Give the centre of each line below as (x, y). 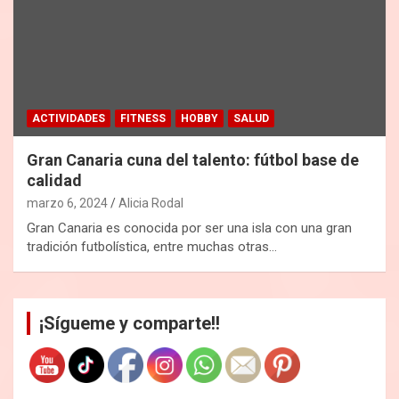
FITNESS (143, 119)
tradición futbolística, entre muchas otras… (152, 247)
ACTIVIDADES (69, 119)
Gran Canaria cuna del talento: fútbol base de (193, 160)
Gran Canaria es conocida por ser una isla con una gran (189, 228)
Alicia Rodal (151, 204)
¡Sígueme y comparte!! (130, 324)
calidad (54, 181)
